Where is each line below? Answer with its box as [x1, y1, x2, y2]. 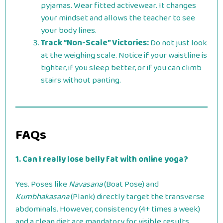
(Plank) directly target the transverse [69, 190, 205, 204]
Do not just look [149, 36, 207, 50]
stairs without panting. [41, 73, 121, 87]
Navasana [69, 178, 103, 191]
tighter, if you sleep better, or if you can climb [41, 61, 202, 75]
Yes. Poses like [15, 178, 69, 191]
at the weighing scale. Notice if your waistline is [41, 48, 207, 62]
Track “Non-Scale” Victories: [41, 36, 149, 50]
